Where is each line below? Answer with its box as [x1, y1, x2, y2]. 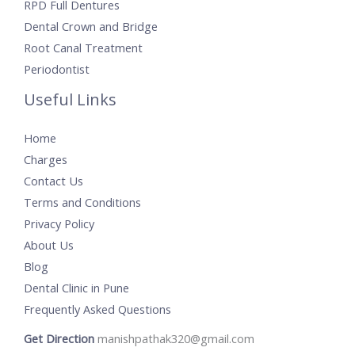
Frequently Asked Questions [24, 301, 171, 318]
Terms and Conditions [24, 194, 141, 211]
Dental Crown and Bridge [24, 18, 158, 35]
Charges [24, 151, 67, 168]
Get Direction [24, 330, 94, 347]
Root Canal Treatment [24, 40, 143, 56]
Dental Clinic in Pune [24, 280, 129, 296]
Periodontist [24, 61, 90, 78]
